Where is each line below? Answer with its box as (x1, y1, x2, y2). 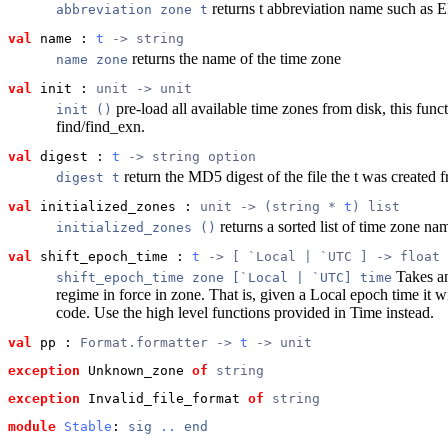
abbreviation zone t (56, 2, 208, 18)
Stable (64, 419, 112, 435)
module (8, 419, 56, 435)
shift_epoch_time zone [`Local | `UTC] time (56, 270, 392, 286)
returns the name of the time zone (128, 50, 341, 68)
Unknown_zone (80, 363, 184, 379)
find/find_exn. (56, 118, 145, 136)
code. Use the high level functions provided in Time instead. (56, 304, 434, 322)
